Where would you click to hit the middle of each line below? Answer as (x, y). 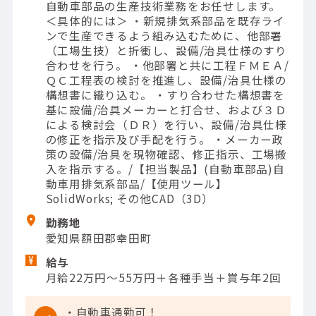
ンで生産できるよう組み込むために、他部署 (164, 35)
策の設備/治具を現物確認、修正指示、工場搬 (166, 153)
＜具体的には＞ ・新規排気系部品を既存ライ (165, 20)
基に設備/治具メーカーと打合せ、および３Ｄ (166, 109)
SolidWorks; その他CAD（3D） (129, 198)
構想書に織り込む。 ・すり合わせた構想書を (165, 94)
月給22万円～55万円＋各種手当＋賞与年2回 (163, 278)
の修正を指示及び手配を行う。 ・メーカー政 (165, 139)
